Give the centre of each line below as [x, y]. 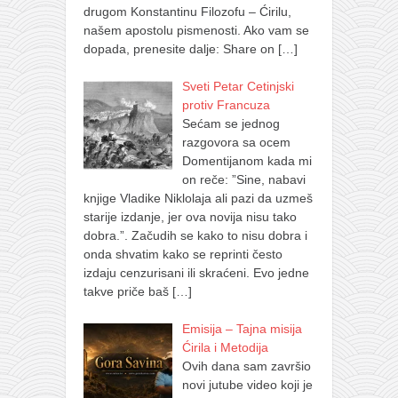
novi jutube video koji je [247, 384]
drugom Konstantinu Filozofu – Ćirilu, [187, 11]
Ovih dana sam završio [246, 366]
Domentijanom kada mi [247, 160]
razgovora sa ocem [236, 142]
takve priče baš [128, 291]
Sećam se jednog [231, 123]
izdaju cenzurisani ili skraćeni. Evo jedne [196, 272]
